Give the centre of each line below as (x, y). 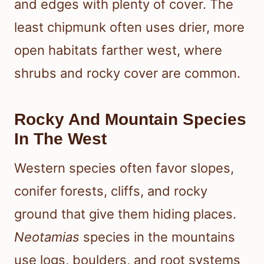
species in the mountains (157, 237)
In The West (60, 139)
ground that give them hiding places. (125, 214)
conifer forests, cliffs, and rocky (111, 191)
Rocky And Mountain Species (130, 120)
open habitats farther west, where (118, 50)
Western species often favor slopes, (124, 168)
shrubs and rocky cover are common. (127, 73)
